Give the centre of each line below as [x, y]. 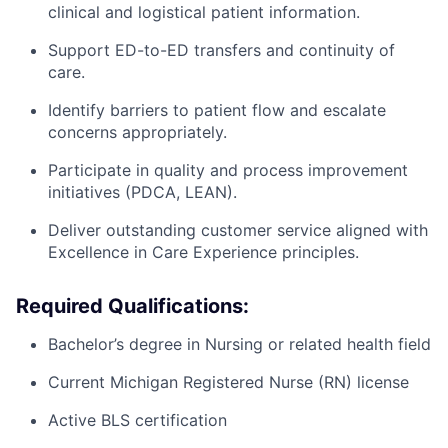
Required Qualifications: [132, 305]
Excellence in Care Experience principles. [203, 251]
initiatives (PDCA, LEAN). [142, 191]
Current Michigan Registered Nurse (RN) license [228, 381]
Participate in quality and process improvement [228, 169]
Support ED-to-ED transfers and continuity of [221, 49]
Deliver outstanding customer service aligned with [238, 229]
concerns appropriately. [137, 131]
